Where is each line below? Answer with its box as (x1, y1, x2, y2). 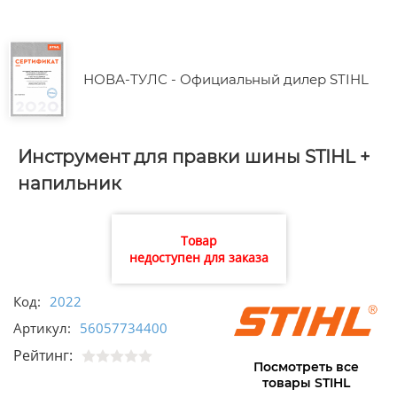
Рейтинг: (13, 346, 73, 366)
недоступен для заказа (128, 249, 269, 267)
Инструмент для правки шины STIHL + (18, 146, 370, 168)
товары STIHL (261, 375, 350, 392)
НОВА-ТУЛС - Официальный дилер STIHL (83, 71, 369, 89)
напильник (18, 173, 121, 195)
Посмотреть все (253, 359, 359, 376)
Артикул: (13, 319, 71, 338)
